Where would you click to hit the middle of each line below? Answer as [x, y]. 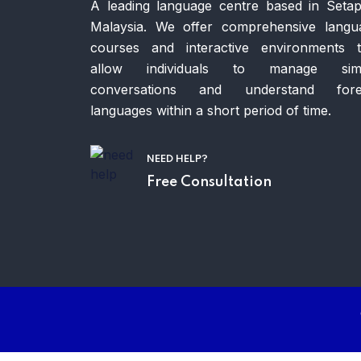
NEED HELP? [177, 159]
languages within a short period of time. [211, 110]
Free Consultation [209, 182]
